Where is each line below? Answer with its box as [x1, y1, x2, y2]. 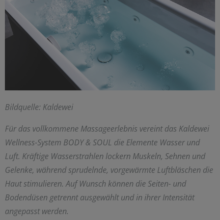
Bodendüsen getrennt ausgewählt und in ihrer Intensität [5, 192, 194, 203]
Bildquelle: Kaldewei [5, 102, 73, 113]
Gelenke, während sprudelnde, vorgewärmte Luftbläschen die [5, 165, 213, 176]
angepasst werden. [5, 206, 69, 217]
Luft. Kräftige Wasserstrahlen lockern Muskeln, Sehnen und [5, 151, 205, 162]
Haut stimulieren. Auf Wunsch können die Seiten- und [5, 178, 186, 190]
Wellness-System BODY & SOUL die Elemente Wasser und [5, 137, 200, 148]
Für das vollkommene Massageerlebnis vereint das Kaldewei [5, 123, 209, 135]
